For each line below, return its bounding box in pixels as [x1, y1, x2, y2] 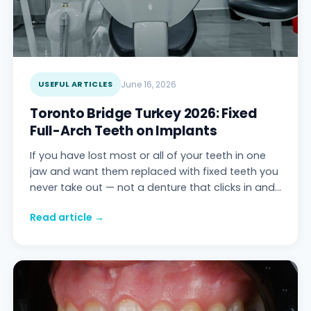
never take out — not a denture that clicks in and [30, 180, 275, 195]
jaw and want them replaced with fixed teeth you [30, 165, 278, 179]
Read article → [30, 210, 104, 225]
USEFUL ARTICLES [38, 78, 112, 90]
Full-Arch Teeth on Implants [30, 121, 217, 141]
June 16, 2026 [121, 78, 176, 91]
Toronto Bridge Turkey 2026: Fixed [30, 104, 258, 124]
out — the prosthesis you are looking [30, 196, 214, 211]
